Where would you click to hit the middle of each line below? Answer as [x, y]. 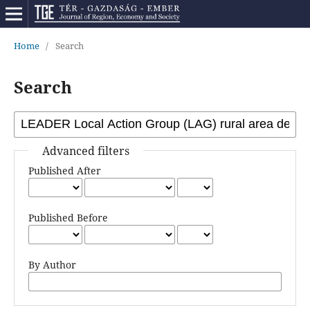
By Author [52, 264]
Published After [64, 170]
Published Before [68, 217]
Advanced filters [85, 151]
